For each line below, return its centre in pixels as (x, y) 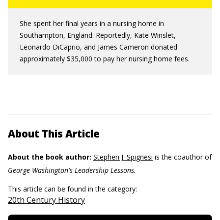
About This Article (54, 134)
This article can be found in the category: (73, 189)
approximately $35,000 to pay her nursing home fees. (105, 59)
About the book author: (50, 157)
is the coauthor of (182, 157)
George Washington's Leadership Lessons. (72, 170)
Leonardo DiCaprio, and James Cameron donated (98, 47)
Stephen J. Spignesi (123, 157)
